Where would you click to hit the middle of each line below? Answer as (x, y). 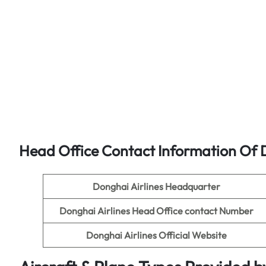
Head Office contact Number (192, 211)
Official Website (192, 235)
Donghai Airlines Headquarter (156, 186)
